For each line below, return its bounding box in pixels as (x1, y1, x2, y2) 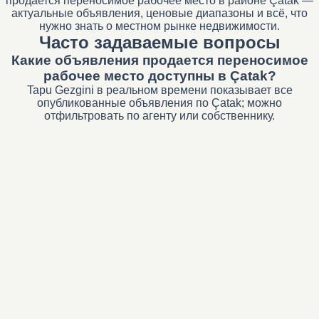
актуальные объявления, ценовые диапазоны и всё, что (11, 7, 308, 19)
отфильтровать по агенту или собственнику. (44, 110, 275, 122)
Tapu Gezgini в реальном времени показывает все (26, 84, 293, 96)
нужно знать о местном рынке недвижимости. (39, 20, 280, 32)
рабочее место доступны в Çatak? (43, 68, 276, 83)
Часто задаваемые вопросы (38, 33, 281, 52)
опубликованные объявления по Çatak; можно (37, 97, 282, 109)
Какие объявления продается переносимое (11, 53, 308, 68)
